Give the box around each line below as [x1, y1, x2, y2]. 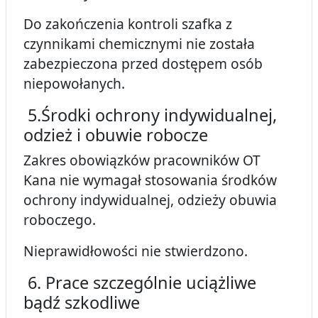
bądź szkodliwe [23, 291, 140, 314]
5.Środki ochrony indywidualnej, [23, 104, 277, 127]
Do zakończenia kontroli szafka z [23, 14, 232, 34]
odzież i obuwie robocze [23, 124, 208, 147]
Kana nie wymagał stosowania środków [23, 170, 277, 190]
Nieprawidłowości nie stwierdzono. [23, 241, 248, 261]
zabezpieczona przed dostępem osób [23, 54, 263, 74]
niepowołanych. [23, 74, 125, 94]
